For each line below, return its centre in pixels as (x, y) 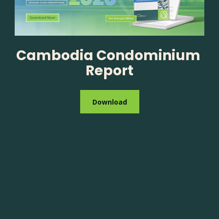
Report (109, 70)
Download (109, 102)
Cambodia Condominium (108, 55)
